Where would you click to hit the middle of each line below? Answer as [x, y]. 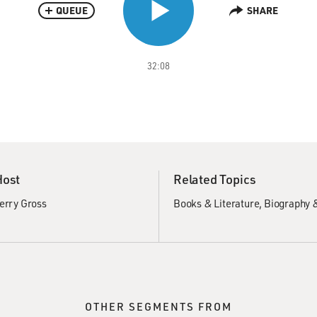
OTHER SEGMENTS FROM [158, 306]
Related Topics [215, 179]
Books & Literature [217, 203]
